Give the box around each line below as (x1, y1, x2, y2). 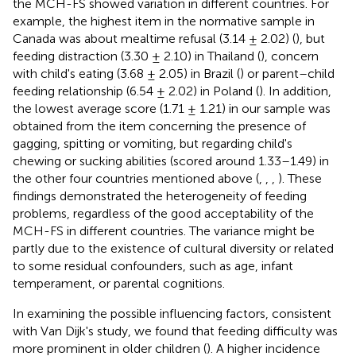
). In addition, (259, 83, 331, 99)
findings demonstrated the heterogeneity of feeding (13, 188, 307, 203)
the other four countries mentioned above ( (13, 170, 259, 186)
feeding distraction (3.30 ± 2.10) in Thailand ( (13, 48, 261, 64)
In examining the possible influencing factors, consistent (13, 305, 331, 321)
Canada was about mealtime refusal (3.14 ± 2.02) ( (13, 30, 296, 46)
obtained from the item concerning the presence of (13, 118, 306, 133)
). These (278, 170, 322, 186)
